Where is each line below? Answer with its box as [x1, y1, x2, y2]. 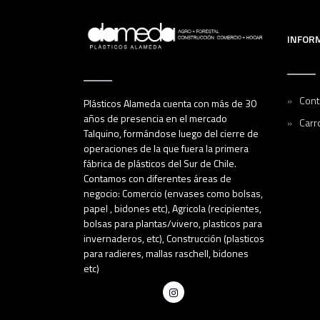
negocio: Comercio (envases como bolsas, [84, 186, 263, 201]
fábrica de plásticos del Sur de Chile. [84, 156, 239, 171]
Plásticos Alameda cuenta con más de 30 [84, 96, 256, 111]
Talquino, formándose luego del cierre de [84, 126, 259, 141]
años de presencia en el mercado [84, 111, 227, 126]
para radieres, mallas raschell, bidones [84, 246, 249, 261]
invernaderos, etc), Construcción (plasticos [84, 231, 264, 246]
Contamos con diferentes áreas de [84, 171, 231, 186]
